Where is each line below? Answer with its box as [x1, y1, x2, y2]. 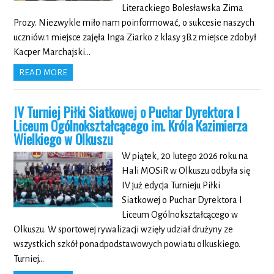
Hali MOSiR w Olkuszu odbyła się [121, 166, 250, 176]
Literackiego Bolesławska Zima [121, 3, 243, 13]
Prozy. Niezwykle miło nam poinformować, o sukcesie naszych [13, 18, 255, 28]
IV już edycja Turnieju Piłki [121, 180, 220, 191]
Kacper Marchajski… [13, 47, 91, 57]
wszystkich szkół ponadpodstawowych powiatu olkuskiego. [13, 239, 241, 250]
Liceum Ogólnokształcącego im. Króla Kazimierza [13, 116, 248, 136]
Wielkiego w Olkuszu [13, 129, 114, 149]
